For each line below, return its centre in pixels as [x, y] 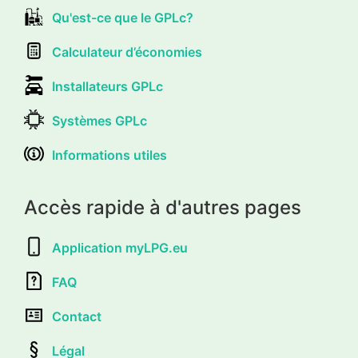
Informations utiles [109, 155]
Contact [77, 316]
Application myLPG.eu [120, 247]
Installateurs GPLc [107, 86]
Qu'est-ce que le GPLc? [123, 17]
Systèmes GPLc [99, 120]
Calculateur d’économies [127, 52]
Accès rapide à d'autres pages [163, 208]
